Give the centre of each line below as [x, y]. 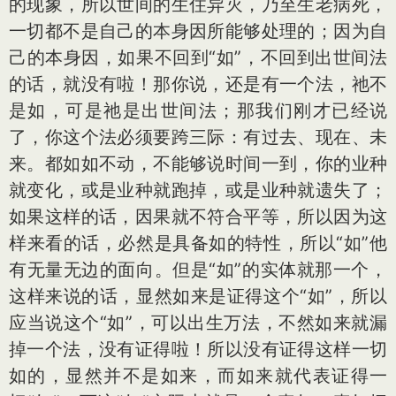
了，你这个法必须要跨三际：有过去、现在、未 [198, 137]
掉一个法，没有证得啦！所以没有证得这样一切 [198, 349]
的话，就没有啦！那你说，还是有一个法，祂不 [198, 84]
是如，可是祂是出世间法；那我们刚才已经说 [198, 110]
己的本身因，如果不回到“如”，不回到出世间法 [198, 57]
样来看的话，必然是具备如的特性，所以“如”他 [198, 243]
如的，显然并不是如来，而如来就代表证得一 [198, 376]
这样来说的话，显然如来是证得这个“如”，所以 [198, 296]
